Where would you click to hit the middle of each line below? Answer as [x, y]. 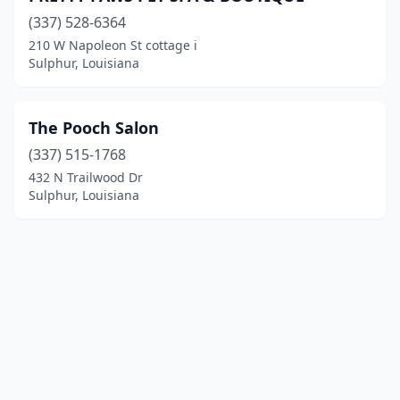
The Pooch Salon [94, 128]
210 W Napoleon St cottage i [113, 45]
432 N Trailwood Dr [86, 177]
